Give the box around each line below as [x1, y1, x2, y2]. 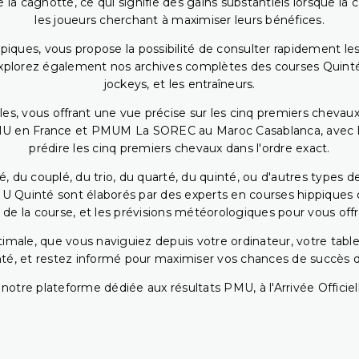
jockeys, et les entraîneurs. [103, 77, 256, 92]
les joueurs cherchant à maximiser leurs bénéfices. [34, 13, 325, 28]
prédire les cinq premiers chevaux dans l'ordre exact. [29, 141, 330, 156]
